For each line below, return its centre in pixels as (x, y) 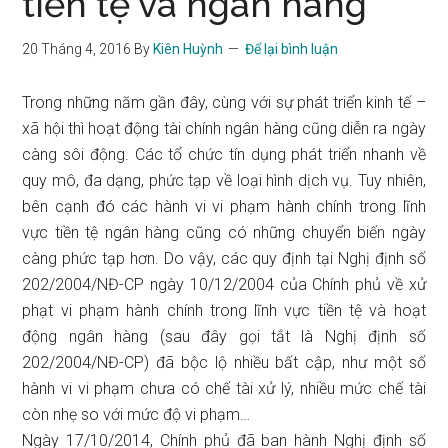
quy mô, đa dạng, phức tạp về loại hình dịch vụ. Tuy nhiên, (224, 180)
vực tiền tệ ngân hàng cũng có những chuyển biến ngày (224, 232)
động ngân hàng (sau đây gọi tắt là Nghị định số (224, 336)
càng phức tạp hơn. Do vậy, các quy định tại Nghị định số (224, 258)
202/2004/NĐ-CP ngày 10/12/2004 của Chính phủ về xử (224, 284)
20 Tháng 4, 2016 (77, 49)
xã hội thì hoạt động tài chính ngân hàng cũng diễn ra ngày (224, 128)
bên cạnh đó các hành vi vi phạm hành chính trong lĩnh (224, 206)
